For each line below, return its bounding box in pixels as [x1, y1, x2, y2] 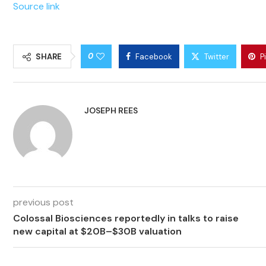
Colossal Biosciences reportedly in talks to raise [13, 212, 239, 225]
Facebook [135, 52, 172, 62]
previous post [13, 196, 74, 209]
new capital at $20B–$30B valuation [13, 225, 182, 238]
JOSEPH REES [84, 105, 138, 116]
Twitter [204, 52, 229, 62]
